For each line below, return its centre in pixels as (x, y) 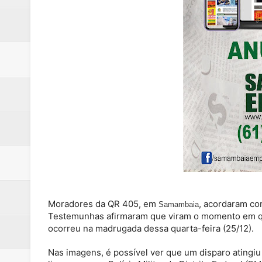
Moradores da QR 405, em (103, 204)
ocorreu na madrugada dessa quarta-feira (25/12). (151, 229)
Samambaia (179, 205)
